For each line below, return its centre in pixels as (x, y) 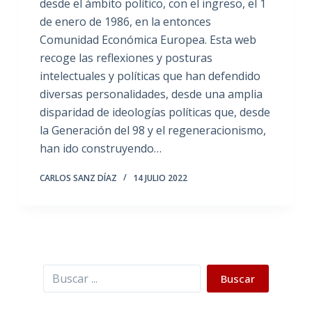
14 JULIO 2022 (160, 178)
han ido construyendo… (100, 148)
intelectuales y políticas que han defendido (150, 76)
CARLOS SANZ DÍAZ (78, 178)
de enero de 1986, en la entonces (125, 22)
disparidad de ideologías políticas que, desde (155, 112)
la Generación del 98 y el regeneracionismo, (153, 130)
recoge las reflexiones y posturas (126, 58)
